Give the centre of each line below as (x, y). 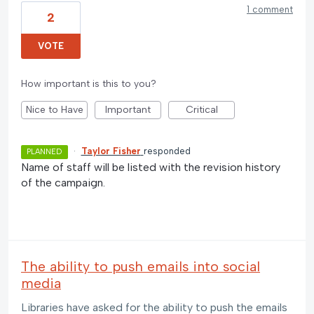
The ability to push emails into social (141, 266)
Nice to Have (54, 109)
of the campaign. (63, 182)
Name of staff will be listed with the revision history (151, 167)
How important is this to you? (89, 83)
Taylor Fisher (111, 151)
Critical (202, 109)
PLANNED (45, 151)
